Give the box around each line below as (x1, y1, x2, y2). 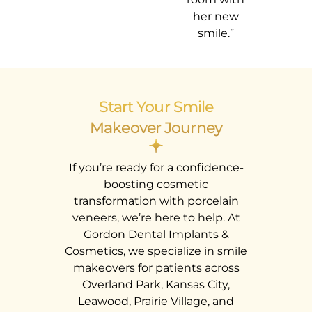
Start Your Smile (98, 97, 214, 117)
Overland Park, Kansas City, (82, 278, 230, 292)
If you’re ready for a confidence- (68, 161, 244, 175)
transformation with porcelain (73, 194, 239, 208)
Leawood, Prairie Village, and (78, 295, 234, 309)
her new (192, 10, 239, 24)
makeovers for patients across (72, 261, 240, 275)
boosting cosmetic (104, 178, 208, 192)
